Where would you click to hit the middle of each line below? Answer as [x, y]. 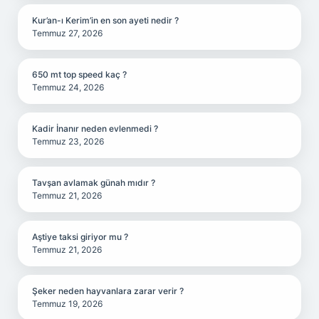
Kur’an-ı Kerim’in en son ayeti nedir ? [105, 20]
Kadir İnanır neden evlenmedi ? [95, 129]
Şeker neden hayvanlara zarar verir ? [108, 291]
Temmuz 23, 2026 [68, 141]
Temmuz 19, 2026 [67, 304]
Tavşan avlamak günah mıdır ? [94, 183]
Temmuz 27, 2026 [67, 33]
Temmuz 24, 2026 [68, 87]
